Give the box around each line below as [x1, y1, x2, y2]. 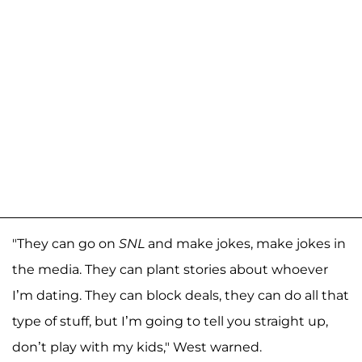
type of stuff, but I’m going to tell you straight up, [12, 313, 328, 329]
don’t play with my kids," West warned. [12, 339, 262, 355]
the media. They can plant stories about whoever [12, 261, 328, 277]
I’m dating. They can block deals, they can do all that [12, 287, 349, 303]
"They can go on [12, 235, 119, 251]
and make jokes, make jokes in [145, 235, 346, 251]
